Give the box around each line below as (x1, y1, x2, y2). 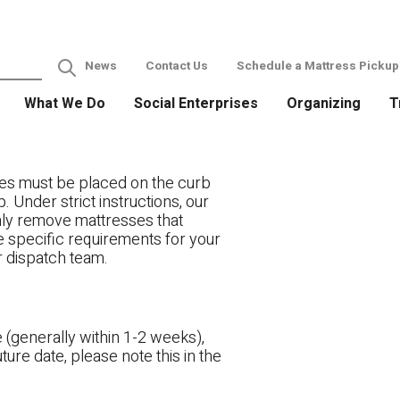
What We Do (23, 92, 105, 114)
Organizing (286, 92, 361, 114)
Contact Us (146, 56, 208, 75)
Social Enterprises (133, 92, 258, 114)
